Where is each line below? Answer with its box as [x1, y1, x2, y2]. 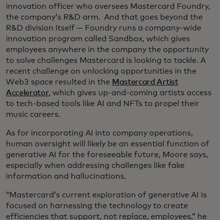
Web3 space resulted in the [6, 78, 112, 86]
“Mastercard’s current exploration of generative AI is [6, 191, 207, 199]
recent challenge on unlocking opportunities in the [6, 67, 196, 76]
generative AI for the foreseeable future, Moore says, [6, 151, 208, 159]
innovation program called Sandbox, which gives [6, 35, 190, 43]
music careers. [6, 110, 60, 119]
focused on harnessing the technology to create [6, 202, 188, 210]
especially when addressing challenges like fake [6, 162, 185, 170]
